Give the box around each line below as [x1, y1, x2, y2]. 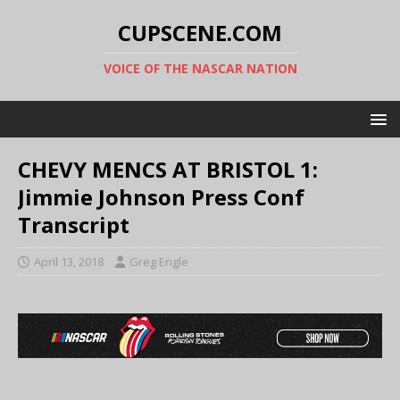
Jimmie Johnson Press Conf [18, 182, 304, 212]
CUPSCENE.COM [118, 18, 282, 47]
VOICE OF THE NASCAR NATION [103, 60, 297, 77]
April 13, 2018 [34, 254, 104, 270]
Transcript [18, 210, 129, 239]
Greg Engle [129, 254, 188, 270]
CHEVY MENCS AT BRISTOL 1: [18, 154, 318, 184]
